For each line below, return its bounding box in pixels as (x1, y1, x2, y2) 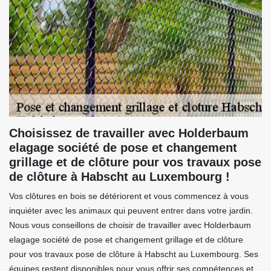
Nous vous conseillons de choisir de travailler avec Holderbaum (9, 220, 251, 230)
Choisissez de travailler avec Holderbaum (9, 126, 249, 140)
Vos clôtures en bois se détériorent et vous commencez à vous (9, 191, 249, 201)
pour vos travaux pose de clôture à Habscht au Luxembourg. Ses (9, 249, 258, 260)
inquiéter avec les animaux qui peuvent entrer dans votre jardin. (9, 206, 253, 216)
